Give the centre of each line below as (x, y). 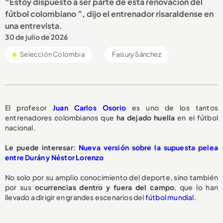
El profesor (29, 107)
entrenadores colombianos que (59, 117)
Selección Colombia (52, 54)
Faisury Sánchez (136, 54)
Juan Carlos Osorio (89, 107)
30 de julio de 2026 (36, 37)
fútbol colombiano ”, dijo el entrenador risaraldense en (109, 13)
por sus (20, 187)
